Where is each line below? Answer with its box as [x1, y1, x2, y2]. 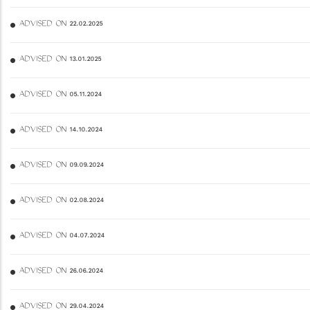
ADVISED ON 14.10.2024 [19, 125, 102, 136]
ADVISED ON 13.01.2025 [19, 54, 101, 66]
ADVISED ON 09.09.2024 [19, 160, 104, 172]
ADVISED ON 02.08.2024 [19, 195, 104, 207]
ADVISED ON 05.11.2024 [19, 89, 102, 101]
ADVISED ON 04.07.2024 [19, 230, 104, 242]
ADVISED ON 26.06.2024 [19, 266, 103, 277]
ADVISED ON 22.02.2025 [19, 19, 102, 30]
